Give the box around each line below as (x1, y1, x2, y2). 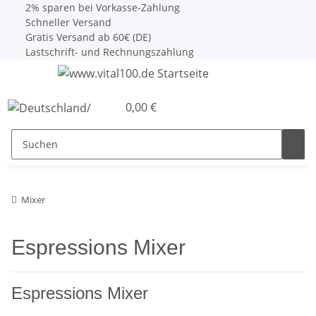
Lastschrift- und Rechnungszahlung (23, 45, 194, 59)
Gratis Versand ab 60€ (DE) (23, 30, 151, 44)
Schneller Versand (23, 16, 111, 29)
